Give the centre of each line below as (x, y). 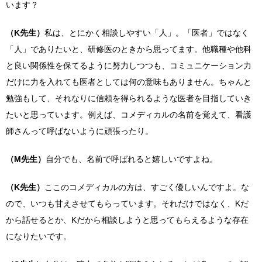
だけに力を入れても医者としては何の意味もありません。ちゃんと (129, 82)
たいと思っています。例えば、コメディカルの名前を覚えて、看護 (129, 115)
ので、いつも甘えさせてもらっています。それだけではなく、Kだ (127, 204)
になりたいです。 (39, 236)
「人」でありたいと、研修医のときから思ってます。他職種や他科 (129, 49)
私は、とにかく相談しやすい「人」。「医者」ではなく (147, 33)
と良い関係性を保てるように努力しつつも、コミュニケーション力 (129, 65)
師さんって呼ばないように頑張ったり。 (80, 131)
